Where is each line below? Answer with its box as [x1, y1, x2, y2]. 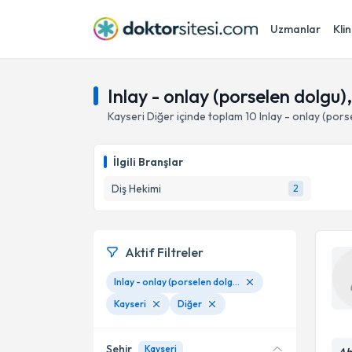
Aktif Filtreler [125, 244, 203, 260]
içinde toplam [174, 109, 243, 123]
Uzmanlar [270, 22, 321, 36]
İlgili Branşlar [113, 155, 183, 169]
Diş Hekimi [112, 181, 161, 196]
